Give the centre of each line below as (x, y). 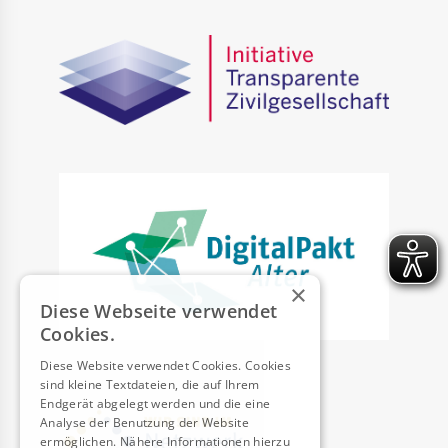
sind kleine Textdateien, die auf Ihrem (150, 384)
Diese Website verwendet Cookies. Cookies (166, 365)
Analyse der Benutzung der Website (144, 422)
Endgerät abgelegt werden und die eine (155, 403)
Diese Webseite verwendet (159, 311)
